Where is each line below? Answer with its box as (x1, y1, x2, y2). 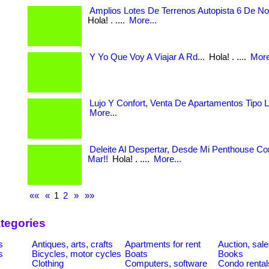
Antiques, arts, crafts (32, 239, 113, 249)
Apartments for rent (125, 239, 201, 249)
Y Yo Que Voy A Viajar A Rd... (89, 52, 205, 62)
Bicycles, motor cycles (32, 249, 121, 259)
